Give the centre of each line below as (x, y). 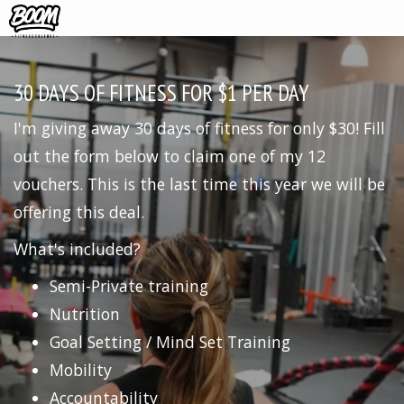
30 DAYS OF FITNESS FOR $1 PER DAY (161, 93)
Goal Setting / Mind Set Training (170, 342)
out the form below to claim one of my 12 (170, 156)
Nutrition (85, 314)
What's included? (79, 249)
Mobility (81, 370)
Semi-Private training (129, 286)
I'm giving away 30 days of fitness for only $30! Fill (199, 128)
